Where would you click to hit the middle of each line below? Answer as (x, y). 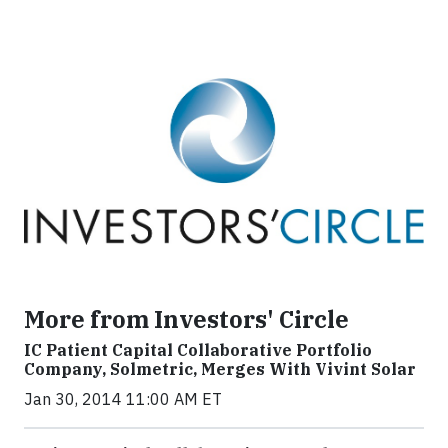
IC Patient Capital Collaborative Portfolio (198, 350)
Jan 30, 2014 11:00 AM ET (123, 399)
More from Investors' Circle (186, 319)
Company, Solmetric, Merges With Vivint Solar (220, 369)
